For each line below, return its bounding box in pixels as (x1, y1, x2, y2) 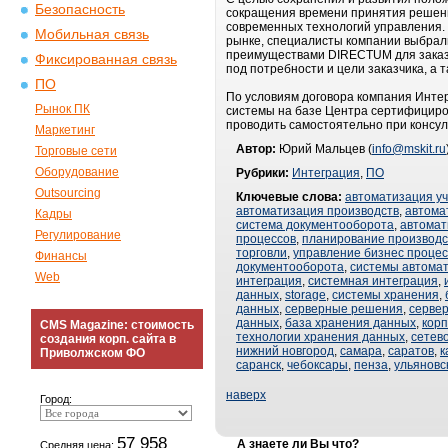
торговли (236, 246, 287, 260)
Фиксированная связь (35, 52, 177, 67)
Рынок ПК (35, 102, 90, 116)
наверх (226, 388, 266, 402)
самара (340, 344, 382, 358)
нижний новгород (236, 344, 334, 358)
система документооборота (236, 218, 394, 232)
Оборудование (35, 165, 119, 179)
